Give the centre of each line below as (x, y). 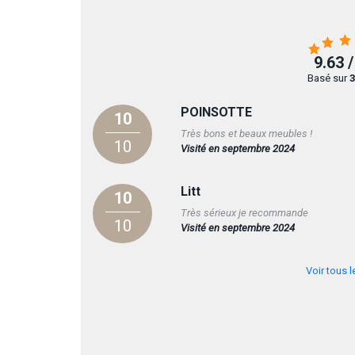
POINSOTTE (216, 112)
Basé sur (328, 78)
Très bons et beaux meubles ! (246, 133)
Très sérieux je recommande (244, 212)
